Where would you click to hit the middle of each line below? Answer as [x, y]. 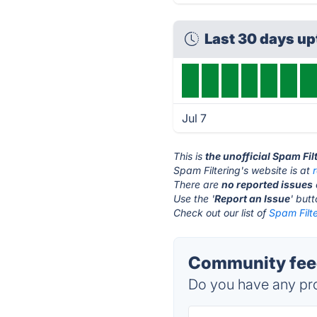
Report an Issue [253, 198]
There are [198, 184]
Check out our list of [221, 213]
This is [190, 156]
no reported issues [267, 184]
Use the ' [194, 198]
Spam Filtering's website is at [243, 170]
